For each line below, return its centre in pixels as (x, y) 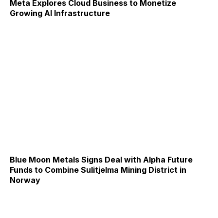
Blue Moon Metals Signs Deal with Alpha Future (101, 160)
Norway (25, 180)
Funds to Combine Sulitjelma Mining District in (98, 170)
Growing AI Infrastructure (60, 13)
